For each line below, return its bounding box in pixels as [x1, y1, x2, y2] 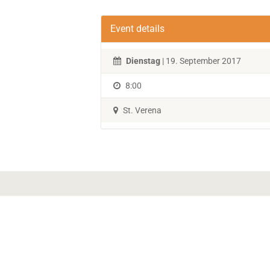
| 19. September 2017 [160, 56, 241, 66]
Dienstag [126, 56, 160, 66]
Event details [110, 23, 165, 34]
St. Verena [121, 105, 162, 115]
